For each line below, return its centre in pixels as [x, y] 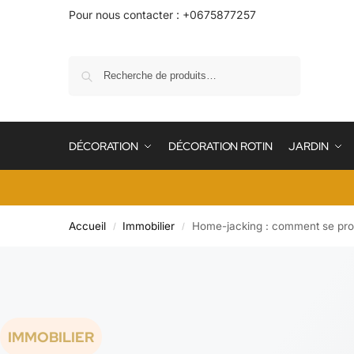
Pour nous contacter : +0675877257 [162, 15]
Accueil [87, 226]
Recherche [271, 63]
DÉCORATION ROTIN [220, 146]
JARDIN [309, 146]
